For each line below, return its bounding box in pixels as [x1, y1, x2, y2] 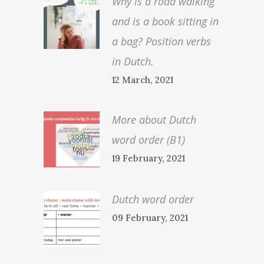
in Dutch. [112, 54, 154, 68]
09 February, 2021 [112, 212, 188, 223]
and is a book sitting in [112, 14, 219, 28]
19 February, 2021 [112, 153, 185, 164]
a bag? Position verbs [112, 34, 211, 48]
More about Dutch [112, 113, 196, 127]
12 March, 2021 [112, 74, 173, 85]
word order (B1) [112, 133, 185, 147]
